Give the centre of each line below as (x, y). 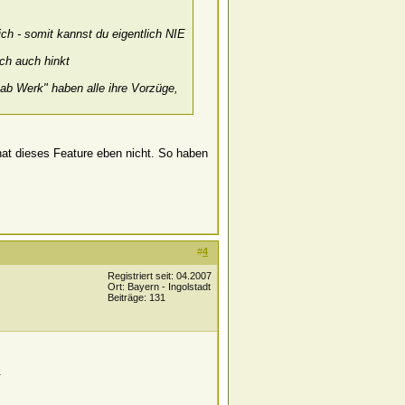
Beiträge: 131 (137, 297)
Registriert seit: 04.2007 (160, 276)
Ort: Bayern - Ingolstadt (159, 287)
